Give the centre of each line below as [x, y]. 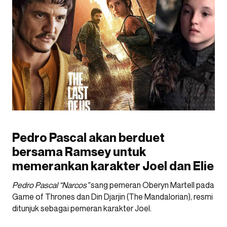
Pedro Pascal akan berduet [88, 138]
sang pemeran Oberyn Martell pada [153, 185]
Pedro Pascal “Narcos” [51, 185]
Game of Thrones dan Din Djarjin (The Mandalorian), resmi [112, 197]
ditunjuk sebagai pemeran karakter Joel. [82, 208]
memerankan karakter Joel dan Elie [113, 166]
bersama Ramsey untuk [79, 152]
